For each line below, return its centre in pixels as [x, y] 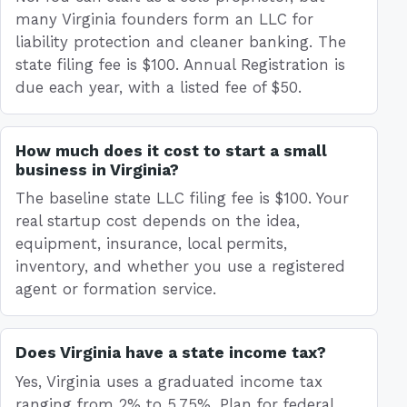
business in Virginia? [97, 169]
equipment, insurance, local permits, [151, 244]
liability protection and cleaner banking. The [181, 41]
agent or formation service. [116, 289]
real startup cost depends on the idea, [158, 221]
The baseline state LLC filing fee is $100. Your [182, 199]
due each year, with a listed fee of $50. [159, 87]
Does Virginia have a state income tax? [171, 353]
